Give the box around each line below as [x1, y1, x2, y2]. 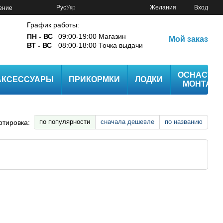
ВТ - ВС [27, 41, 56, 49]
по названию [165, 118, 203, 125]
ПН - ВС [27, 32, 55, 40]
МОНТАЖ [183, 80, 219, 88]
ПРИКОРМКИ [69, 75, 120, 84]
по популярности [39, 118, 90, 125]
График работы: [27, 20, 80, 29]
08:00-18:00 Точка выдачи [58, 41, 143, 49]
